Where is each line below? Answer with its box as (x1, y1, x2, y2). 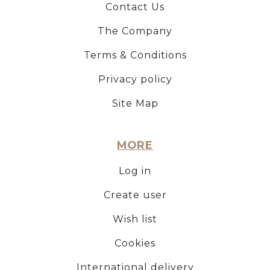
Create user (103, 189, 167, 201)
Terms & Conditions (83, 49, 187, 61)
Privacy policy (98, 73, 172, 85)
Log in (119, 165, 151, 177)
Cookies (115, 237, 155, 250)
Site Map (111, 97, 159, 109)
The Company (98, 25, 172, 37)
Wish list (113, 213, 157, 225)
